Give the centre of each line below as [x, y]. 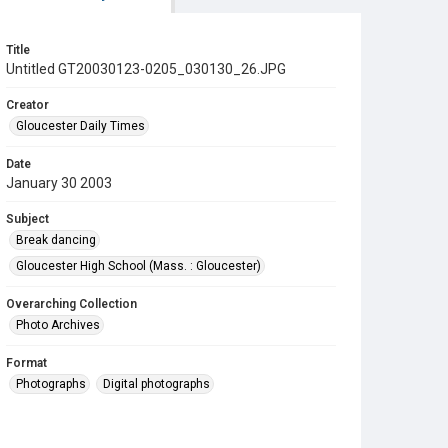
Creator [27, 105]
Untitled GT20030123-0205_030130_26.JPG [146, 69]
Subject [27, 219]
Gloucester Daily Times [80, 126]
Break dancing [56, 240]
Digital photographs [156, 384]
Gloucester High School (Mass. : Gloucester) [138, 266]
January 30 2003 [59, 183]
